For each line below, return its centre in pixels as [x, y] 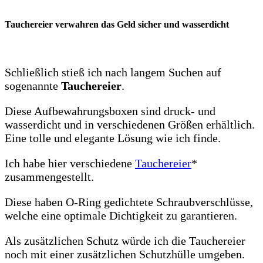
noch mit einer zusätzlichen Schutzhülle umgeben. [125, 254]
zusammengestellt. [49, 177]
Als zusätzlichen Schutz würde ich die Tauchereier [125, 241]
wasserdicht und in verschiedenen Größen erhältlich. [130, 125]
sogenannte [33, 86]
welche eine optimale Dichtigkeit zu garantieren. [121, 216]
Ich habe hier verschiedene [70, 163]
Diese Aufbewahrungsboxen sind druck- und [110, 111]
